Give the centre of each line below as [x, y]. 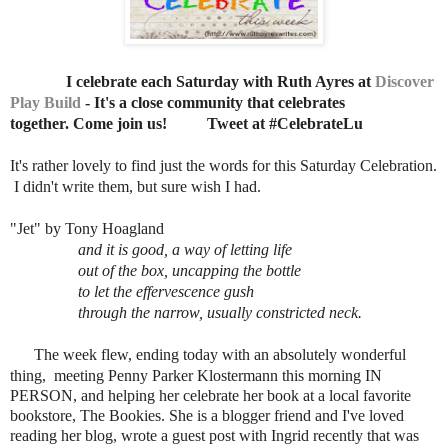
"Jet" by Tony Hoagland [87, 228]
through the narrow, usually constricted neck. [186, 312]
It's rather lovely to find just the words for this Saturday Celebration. [223, 165]
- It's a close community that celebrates [215, 102]
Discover [404, 81]
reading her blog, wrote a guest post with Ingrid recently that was [214, 435]
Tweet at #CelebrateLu [285, 123]
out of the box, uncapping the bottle [155, 270]
